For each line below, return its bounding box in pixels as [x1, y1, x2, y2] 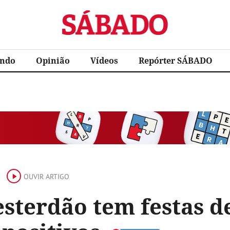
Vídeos [90, 55, 118, 66]
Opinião [36, 55, 70, 66]
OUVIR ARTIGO [24, 172, 69, 181]
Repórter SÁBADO [139, 55, 213, 66]
